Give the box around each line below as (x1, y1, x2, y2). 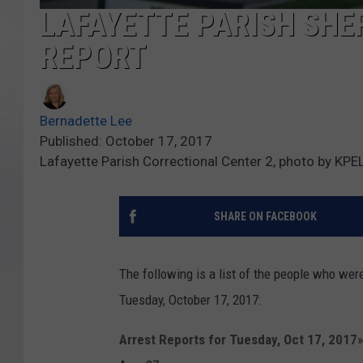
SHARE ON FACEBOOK (213, 209, 317, 223)
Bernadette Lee (40, 112, 132, 129)
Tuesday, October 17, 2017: (119, 291, 261, 308)
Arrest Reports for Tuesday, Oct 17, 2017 (119, 331, 357, 348)
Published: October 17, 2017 (40, 132, 212, 149)
